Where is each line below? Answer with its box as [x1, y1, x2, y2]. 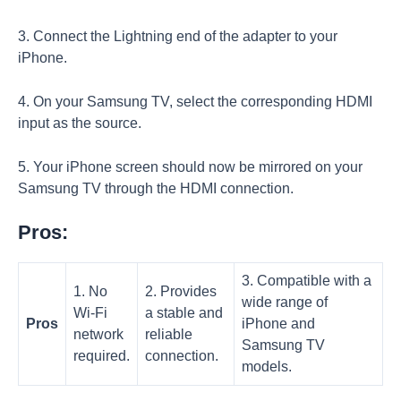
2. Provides [145, 284, 217, 300]
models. [242, 359, 292, 375]
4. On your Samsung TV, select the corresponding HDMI [18, 93, 372, 109]
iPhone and [242, 316, 315, 332]
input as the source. [18, 115, 141, 131]
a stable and [145, 305, 223, 321]
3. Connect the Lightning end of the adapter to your [18, 28, 337, 44]
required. [73, 348, 130, 364]
